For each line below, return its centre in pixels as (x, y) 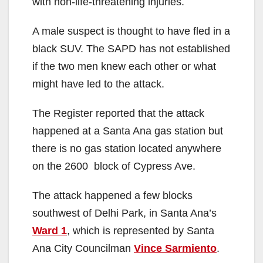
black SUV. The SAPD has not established (131, 48)
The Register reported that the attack (118, 113)
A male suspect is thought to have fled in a (131, 31)
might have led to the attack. (98, 84)
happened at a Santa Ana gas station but (128, 131)
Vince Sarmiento (175, 248)
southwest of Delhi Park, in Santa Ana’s (124, 213)
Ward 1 (50, 230)
